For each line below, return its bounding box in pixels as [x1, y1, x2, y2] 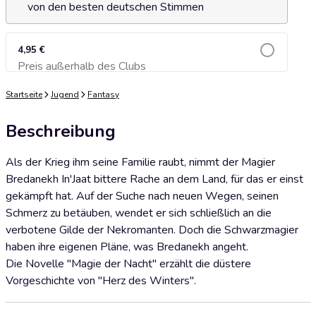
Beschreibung [6, 120, 116, 142]
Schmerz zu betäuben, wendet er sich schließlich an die [6, 205, 272, 221]
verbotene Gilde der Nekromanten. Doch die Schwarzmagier [6, 222, 298, 238]
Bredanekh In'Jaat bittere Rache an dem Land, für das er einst [6, 171, 303, 187]
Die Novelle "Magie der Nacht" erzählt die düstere [6, 256, 251, 272]
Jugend [51, 89, 79, 100]
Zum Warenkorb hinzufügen [90, 65, 203, 75]
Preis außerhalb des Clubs [18, 59, 146, 74]
